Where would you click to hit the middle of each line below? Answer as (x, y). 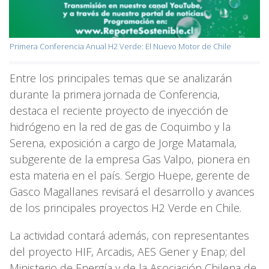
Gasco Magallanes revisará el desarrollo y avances (132, 192)
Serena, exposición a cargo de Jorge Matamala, (123, 143)
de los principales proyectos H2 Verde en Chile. (125, 208)
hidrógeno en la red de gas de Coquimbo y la (120, 127)
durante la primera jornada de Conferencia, (115, 95)
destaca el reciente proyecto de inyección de (119, 111)
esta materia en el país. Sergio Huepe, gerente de (130, 176)
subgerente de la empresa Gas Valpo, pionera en (130, 159)
